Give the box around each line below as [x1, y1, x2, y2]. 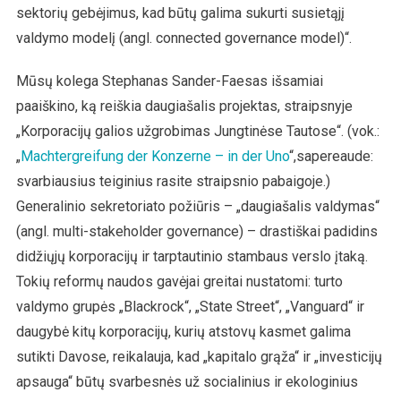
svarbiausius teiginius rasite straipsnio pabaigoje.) [15, 172, 330, 190]
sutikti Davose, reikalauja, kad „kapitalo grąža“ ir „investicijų [15, 347, 382, 365]
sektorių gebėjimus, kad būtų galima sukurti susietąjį [15, 4, 345, 21]
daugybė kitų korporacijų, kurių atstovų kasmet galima [15, 322, 351, 340]
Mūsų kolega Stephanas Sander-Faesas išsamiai [15, 72, 323, 90]
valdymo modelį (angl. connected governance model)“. [15, 29, 352, 47]
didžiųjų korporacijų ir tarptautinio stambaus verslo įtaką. [15, 247, 368, 265]
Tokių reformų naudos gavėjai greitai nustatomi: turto [15, 272, 343, 290]
